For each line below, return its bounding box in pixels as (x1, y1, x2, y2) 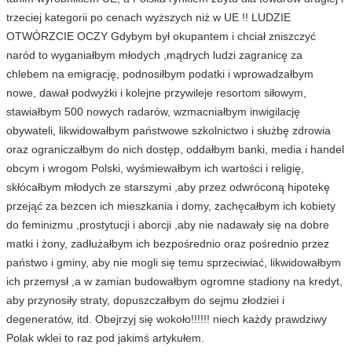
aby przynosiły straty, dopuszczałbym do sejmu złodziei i (6, 294, 284, 306)
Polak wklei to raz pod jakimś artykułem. (6, 332, 204, 344)
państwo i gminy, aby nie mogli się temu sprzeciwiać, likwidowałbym (6, 256, 341, 269)
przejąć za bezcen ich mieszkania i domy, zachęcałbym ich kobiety (6, 200, 335, 212)
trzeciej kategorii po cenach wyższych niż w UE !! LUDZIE (6, 11, 291, 24)
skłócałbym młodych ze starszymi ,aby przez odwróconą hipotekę (6, 181, 330, 193)
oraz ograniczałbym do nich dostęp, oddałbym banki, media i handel (6, 143, 344, 156)
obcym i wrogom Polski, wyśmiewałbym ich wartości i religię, (6, 162, 304, 174)
